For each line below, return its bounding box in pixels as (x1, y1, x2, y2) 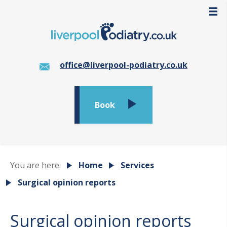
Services (121, 159, 154, 171)
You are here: (10, 159, 61, 171)
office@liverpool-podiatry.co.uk (60, 59, 187, 70)
